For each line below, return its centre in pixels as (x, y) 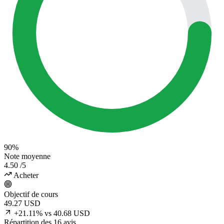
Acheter (25, 175)
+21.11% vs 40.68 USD (52, 213)
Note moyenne (27, 156)
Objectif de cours (31, 194)
